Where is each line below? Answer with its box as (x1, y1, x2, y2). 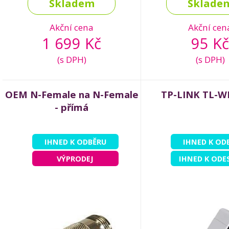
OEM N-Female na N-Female (5, 88, 139, 101)
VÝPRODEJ (57, 153, 94, 164)
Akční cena (50, 21, 94, 34)
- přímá (55, 101, 88, 114)
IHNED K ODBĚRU (44, 136, 106, 147)
